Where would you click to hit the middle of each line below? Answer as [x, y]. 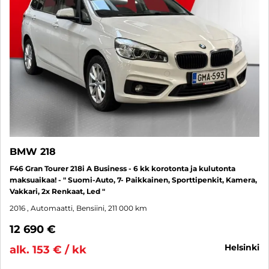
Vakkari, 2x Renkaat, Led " [57, 191]
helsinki [245, 247]
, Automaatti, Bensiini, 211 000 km [87, 208]
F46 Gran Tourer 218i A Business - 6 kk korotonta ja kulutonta [122, 168]
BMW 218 [33, 151]
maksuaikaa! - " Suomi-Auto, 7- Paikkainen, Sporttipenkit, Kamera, [133, 180]
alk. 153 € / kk [48, 249]
